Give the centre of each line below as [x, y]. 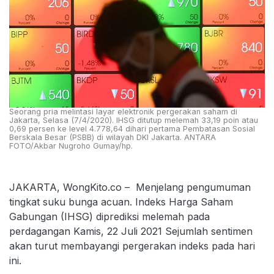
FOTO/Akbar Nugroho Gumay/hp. [71, 146]
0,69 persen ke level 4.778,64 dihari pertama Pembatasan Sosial [132, 128]
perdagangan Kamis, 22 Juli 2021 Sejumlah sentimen [131, 231]
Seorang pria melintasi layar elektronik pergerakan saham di [123, 111]
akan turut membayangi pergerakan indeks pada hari [132, 246]
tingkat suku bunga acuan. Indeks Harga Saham [121, 202]
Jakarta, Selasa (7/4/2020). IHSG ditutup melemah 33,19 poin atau [134, 120]
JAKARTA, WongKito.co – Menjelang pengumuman [130, 187]
